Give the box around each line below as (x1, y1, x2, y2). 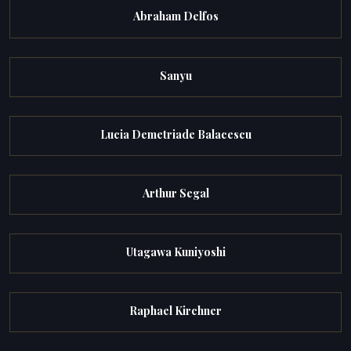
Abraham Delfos (132, 9, 219, 24)
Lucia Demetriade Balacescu (100, 126, 251, 142)
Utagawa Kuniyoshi (125, 244, 226, 260)
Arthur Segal (142, 185, 209, 201)
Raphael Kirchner (129, 303, 222, 319)
